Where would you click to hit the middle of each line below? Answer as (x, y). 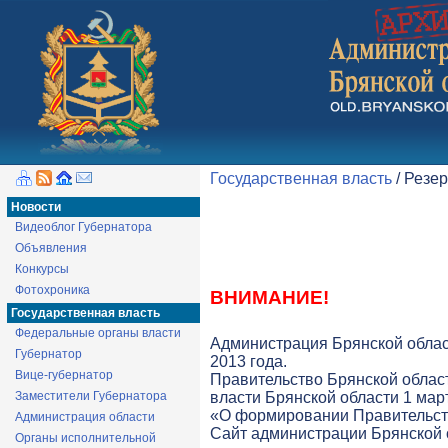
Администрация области (85, 417)
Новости (36, 207)
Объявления (51, 248)
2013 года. (248, 361)
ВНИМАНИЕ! (269, 297)
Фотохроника (52, 290)
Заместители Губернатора (91, 396)
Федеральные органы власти (98, 333)
